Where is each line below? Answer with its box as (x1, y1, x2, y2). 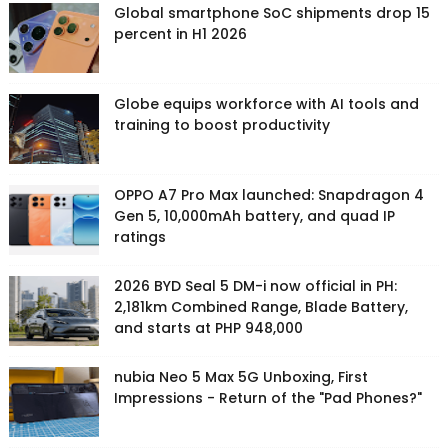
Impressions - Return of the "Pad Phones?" (113, 388, 422, 409)
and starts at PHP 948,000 (113, 318, 303, 339)
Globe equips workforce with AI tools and (113, 94, 419, 115)
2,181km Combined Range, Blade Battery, (113, 297, 408, 318)
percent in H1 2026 (113, 24, 247, 45)
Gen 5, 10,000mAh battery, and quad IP (113, 206, 395, 227)
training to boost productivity (113, 115, 330, 136)
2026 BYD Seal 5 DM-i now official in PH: (113, 276, 397, 297)
